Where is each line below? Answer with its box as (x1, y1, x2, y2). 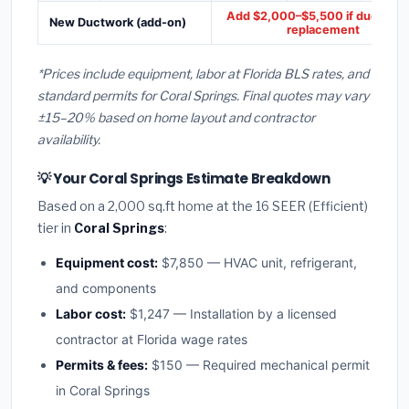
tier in (37, 220, 74, 236)
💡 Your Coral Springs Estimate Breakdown (37, 169, 330, 189)
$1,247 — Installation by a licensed (126, 306, 337, 322)
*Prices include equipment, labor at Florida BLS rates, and (37, 66, 369, 82)
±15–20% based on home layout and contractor (37, 110, 315, 126)
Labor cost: (56, 306, 126, 322)
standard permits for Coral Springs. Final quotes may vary (37, 88, 369, 104)
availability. (37, 131, 100, 148)
